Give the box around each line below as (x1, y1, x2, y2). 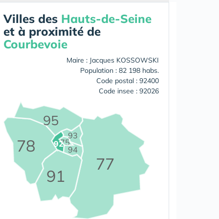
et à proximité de (3, 24, 101, 39)
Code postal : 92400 (96, 76, 159, 85)
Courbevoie (3, 37, 67, 51)
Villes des (3, 11, 61, 26)
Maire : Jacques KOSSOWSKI (66, 56, 159, 65)
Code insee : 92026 (99, 87, 159, 95)
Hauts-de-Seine (61, 11, 152, 26)
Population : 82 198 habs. (80, 66, 159, 75)
